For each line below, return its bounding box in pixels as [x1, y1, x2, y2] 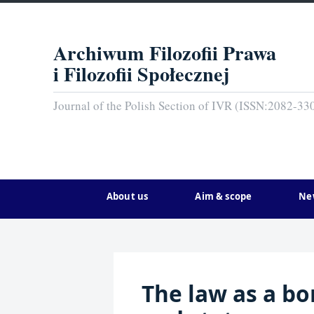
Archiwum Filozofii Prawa [53, 37, 276, 67]
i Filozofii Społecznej [53, 58, 229, 88]
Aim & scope [195, 190, 252, 203]
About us [107, 190, 149, 203]
